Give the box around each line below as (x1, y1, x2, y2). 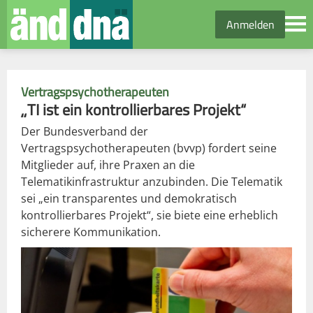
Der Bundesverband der (21, 124, 148, 139)
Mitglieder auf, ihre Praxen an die (21, 157, 195, 173)
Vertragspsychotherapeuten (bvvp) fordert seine (21, 140, 277, 156)
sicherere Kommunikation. (21, 224, 161, 240)
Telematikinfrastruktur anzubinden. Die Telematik (21, 174, 282, 189)
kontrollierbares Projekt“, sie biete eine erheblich (21, 208, 278, 223)
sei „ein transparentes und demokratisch (21, 191, 237, 206)
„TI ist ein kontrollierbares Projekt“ (21, 95, 246, 124)
